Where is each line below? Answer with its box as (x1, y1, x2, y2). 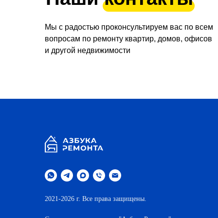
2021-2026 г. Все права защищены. (45, 195, 146, 203)
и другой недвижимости (45, 46, 130, 54)
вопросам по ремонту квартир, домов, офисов (45, 34, 212, 43)
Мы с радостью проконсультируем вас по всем (45, 22, 213, 31)
